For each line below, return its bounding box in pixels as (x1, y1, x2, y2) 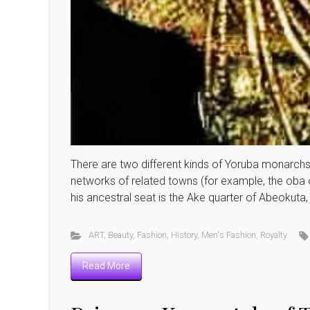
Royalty (259, 229, 287, 240)
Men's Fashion (201, 229, 256, 240)
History (170, 229, 197, 240)
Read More (82, 259, 130, 271)
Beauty (107, 229, 133, 240)
